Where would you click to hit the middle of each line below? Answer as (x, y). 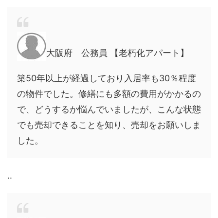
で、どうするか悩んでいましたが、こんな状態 (109, 109)
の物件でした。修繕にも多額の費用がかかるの (109, 93)
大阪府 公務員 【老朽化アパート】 (118, 53)
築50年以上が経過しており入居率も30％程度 (107, 78)
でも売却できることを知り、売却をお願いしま (109, 125)
